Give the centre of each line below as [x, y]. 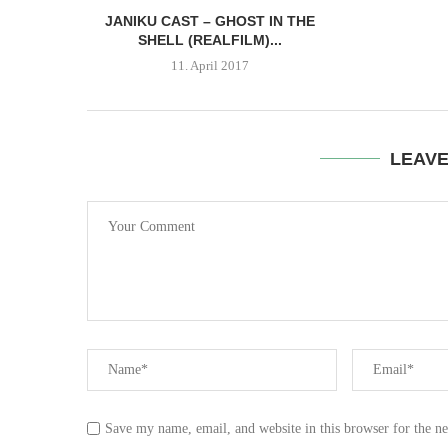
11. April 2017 [210, 66]
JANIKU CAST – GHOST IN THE [210, 21]
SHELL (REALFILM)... [210, 40]
